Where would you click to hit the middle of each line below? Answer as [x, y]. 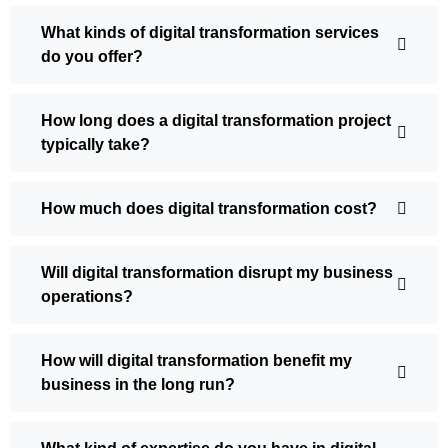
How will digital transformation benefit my [196, 361]
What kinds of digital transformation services [210, 33]
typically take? [95, 145]
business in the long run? [138, 385]
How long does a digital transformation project [216, 121]
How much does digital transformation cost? [209, 209]
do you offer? [92, 57]
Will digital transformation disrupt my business [217, 273]
